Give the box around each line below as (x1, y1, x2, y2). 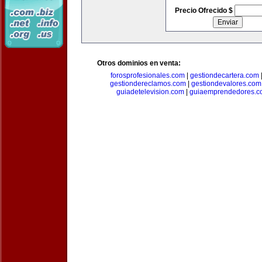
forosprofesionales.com (111, 71, 185, 80)
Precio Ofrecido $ (174, 6, 235, 15)
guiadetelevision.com (116, 88, 184, 96)
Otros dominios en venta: (97, 59, 181, 67)
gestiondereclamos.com (109, 80, 186, 88)
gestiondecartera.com (190, 71, 259, 80)
